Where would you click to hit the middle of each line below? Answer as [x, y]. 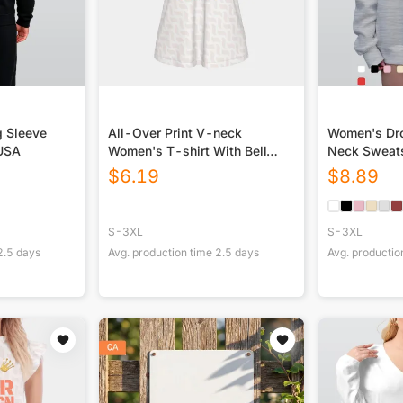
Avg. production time [162, 253]
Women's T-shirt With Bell [188, 151]
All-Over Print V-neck [175, 133]
